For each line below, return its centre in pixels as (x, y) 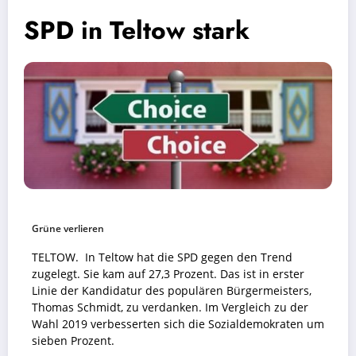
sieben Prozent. (73, 341)
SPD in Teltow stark (137, 31)
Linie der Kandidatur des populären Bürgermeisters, (172, 291)
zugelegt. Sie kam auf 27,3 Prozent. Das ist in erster (168, 275)
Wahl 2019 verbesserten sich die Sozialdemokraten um (178, 325)
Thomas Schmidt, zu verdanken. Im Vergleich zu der (170, 308)
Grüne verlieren (68, 229)
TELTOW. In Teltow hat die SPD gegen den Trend (162, 258)
